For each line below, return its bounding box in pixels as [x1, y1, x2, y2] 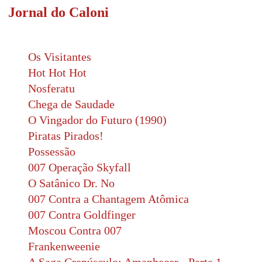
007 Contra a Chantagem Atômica [28, 192, 189, 205]
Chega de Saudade [28, 98, 115, 111]
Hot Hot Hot [28, 66, 87, 79]
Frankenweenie [28, 240, 100, 253]
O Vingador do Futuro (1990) [28, 113, 167, 126]
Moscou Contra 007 [28, 224, 122, 237]
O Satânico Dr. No [28, 177, 115, 189]
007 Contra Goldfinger [28, 208, 136, 221]
